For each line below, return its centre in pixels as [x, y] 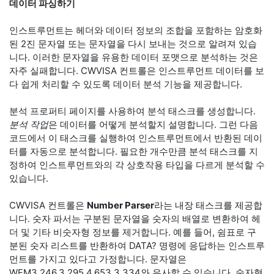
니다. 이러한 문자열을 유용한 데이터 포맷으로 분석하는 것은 [134, 57]
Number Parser [120, 205]
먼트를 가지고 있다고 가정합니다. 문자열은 [98, 259]
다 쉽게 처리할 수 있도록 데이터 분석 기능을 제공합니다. [126, 84]
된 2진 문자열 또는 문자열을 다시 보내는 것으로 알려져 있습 [133, 44]
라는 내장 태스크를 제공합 [208, 205]
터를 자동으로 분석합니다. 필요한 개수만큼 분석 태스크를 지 [134, 151]
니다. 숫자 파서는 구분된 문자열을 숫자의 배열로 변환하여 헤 [135, 219]
